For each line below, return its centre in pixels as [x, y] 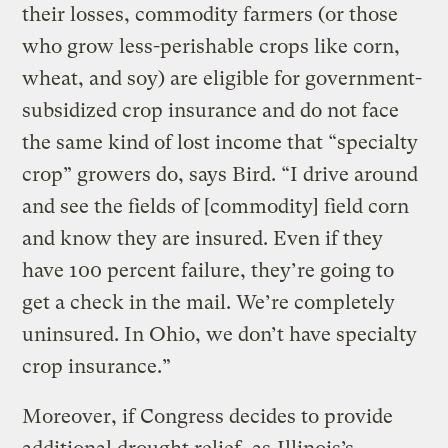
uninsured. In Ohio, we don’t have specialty [220, 334]
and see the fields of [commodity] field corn [216, 206]
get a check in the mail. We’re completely [209, 302]
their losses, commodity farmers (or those [210, 14]
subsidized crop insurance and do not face [211, 110]
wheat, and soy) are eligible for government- [222, 78]
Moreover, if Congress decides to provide [208, 416]
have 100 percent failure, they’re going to [208, 270]
